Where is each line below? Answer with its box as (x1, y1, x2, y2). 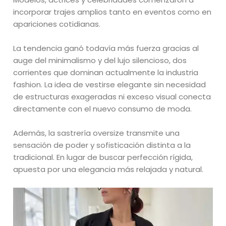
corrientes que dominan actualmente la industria (13, 67, 199, 78)
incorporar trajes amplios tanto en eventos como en (13, 7, 212, 18)
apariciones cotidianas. (13, 19, 101, 30)
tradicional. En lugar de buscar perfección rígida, (13, 152, 193, 163)
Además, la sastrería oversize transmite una (13, 128, 180, 139)
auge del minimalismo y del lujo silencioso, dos (13, 55, 187, 66)
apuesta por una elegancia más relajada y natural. (13, 164, 204, 175)
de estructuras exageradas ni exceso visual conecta (13, 91, 211, 102)
